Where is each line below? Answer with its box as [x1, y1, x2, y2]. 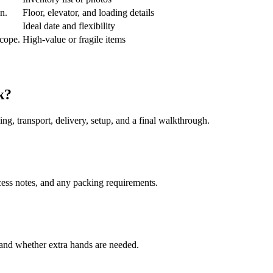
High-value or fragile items [23, 34, 126, 44]
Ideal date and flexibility [23, 20, 115, 31]
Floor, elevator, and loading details [23, 7, 154, 18]
